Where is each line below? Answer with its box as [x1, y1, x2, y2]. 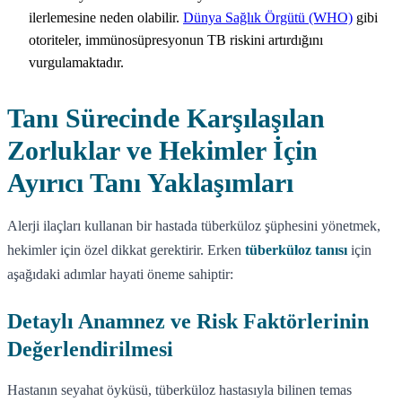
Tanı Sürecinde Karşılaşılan [7, 102, 325, 133]
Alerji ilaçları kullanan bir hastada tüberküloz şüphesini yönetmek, [7, 217, 380, 233]
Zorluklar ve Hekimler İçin [7, 135, 318, 165]
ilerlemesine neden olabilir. [29, 9, 183, 25]
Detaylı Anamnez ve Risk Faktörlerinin [7, 309, 369, 333]
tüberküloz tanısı [245, 241, 347, 258]
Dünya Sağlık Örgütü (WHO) [183, 9, 353, 25]
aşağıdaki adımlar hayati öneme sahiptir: [7, 266, 233, 282]
